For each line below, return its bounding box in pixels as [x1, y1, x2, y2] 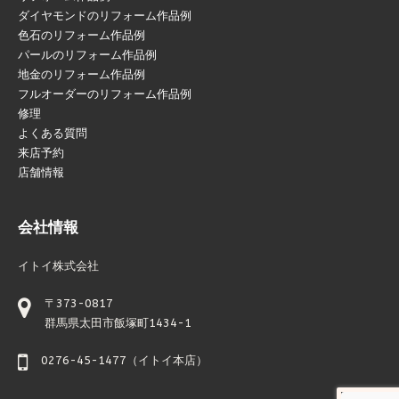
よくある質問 [18, 126, 87, 141]
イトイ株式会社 [18, 258, 99, 273]
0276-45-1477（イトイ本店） [41, 353, 208, 367]
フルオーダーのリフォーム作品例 [18, 87, 191, 102]
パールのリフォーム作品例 [18, 48, 157, 62]
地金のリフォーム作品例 [18, 68, 145, 82]
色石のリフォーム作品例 [18, 28, 145, 43]
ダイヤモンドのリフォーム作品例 [18, 9, 191, 23]
